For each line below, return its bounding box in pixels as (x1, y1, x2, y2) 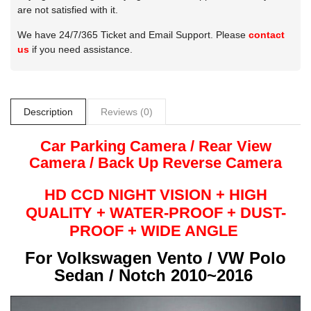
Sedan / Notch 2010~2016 (53, 265, 253, 285)
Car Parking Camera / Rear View (40, 137, 271, 155)
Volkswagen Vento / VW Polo (57, 248, 286, 267)
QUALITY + (25, 203, 110, 221)
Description (24, 106, 73, 117)
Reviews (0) (101, 106, 153, 117)
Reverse (162, 153, 221, 171)
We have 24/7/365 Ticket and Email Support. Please (17, 28, 249, 40)
